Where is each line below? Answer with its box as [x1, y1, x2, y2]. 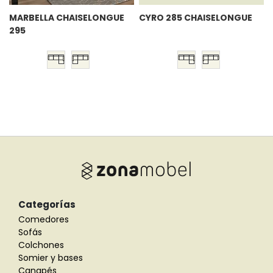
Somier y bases [18, 251, 83, 264]
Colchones [18, 238, 64, 251]
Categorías [18, 197, 76, 211]
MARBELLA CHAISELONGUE [9, 12, 124, 24]
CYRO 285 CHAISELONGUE [139, 12, 253, 24]
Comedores [18, 213, 69, 225]
